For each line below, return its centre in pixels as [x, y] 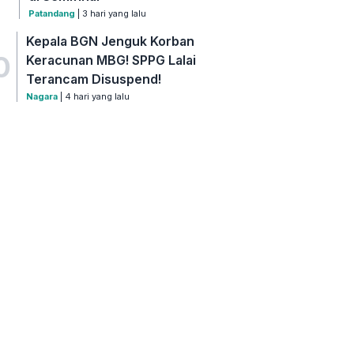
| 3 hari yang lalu [111, 14]
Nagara [42, 97]
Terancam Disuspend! [94, 79]
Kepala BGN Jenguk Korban [111, 41]
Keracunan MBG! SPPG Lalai [111, 60]
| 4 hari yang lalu [94, 97]
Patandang [52, 14]
